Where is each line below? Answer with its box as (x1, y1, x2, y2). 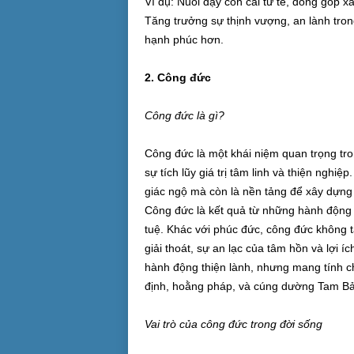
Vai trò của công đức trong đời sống (144, 318, 322, 330)
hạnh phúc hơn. (144, 33, 224, 46)
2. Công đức (144, 71, 211, 84)
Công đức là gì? (144, 109, 224, 122)
